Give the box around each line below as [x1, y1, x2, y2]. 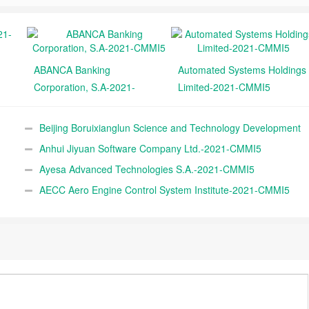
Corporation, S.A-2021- [34, 80, 135, 94]
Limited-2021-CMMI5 [178, 80, 270, 94]
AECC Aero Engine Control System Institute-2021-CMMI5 [39, 183, 290, 197]
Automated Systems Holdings [178, 63, 306, 77]
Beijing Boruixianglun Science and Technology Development [39, 121, 301, 134]
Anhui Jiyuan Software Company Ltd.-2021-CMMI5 [39, 141, 261, 155]
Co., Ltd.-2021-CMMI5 [24, 141, 123, 155]
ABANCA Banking [34, 63, 110, 77]
